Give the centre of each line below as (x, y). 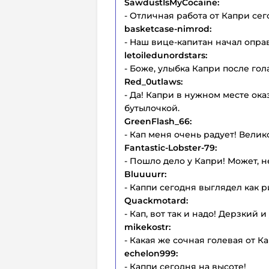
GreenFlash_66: (158, 121)
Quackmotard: (156, 200)
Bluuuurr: (145, 174)
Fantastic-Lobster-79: (171, 147)
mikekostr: (147, 227)
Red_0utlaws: (153, 81)
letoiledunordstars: (166, 55)
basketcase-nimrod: (168, 29)
